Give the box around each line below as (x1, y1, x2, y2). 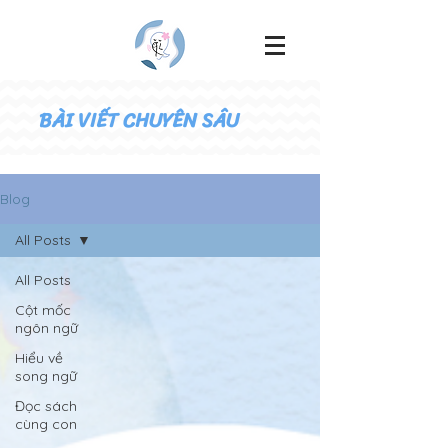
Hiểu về (15, 349, 63, 367)
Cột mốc (15, 301, 71, 319)
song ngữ (15, 367, 77, 385)
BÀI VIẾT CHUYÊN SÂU (39, 103, 239, 138)
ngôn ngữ (15, 319, 78, 337)
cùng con (15, 415, 77, 433)
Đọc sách (15, 397, 77, 415)
